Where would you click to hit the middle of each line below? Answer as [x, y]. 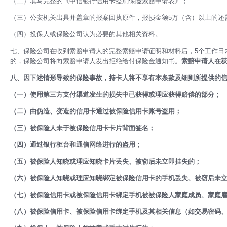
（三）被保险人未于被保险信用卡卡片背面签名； [83, 128]
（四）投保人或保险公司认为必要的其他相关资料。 [86, 34]
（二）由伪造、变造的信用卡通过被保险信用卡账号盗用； [96, 111]
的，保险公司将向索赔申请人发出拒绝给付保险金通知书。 [96, 61]
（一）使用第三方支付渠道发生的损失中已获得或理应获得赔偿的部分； [116, 94]
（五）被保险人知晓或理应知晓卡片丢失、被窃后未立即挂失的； [106, 161]
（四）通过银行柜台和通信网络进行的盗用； [76, 145]
